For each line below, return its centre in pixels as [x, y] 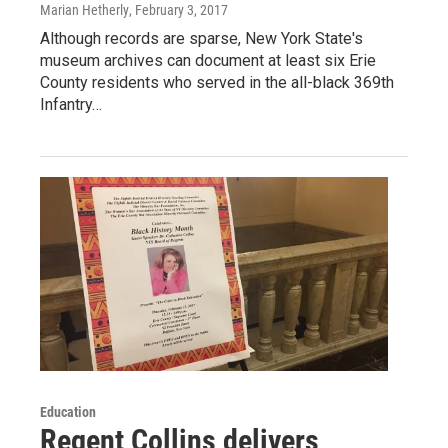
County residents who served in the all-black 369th [217, 83]
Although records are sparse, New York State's [201, 39]
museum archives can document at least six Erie [208, 61]
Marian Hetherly [84, 10]
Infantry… [71, 105]
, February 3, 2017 [178, 10]
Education [68, 412]
